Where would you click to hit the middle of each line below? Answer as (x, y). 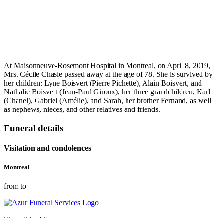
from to (15, 186)
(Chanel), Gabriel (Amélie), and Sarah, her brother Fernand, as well (108, 101)
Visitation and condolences (47, 148)
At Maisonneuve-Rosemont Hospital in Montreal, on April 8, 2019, (107, 66)
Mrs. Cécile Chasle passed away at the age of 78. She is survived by (108, 74)
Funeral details (34, 128)
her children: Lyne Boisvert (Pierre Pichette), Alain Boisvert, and (103, 83)
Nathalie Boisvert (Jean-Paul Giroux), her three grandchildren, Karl (107, 92)
